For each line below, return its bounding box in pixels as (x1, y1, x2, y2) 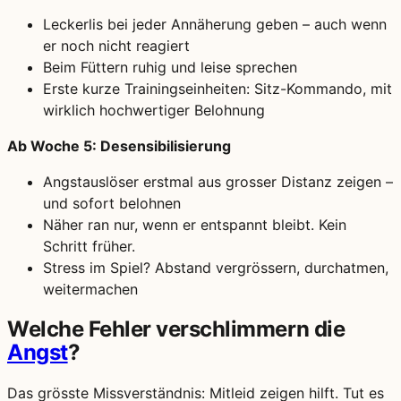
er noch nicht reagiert (43, 37, 190, 55)
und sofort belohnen (43, 194, 181, 213)
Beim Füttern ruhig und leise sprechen (43, 58, 297, 77)
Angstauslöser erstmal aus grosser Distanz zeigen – (43, 173, 393, 192)
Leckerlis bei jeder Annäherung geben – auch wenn (43, 15, 387, 34)
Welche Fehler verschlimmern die (7, 316, 346, 343)
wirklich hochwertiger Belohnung (43, 101, 265, 120)
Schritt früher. (43, 237, 135, 256)
